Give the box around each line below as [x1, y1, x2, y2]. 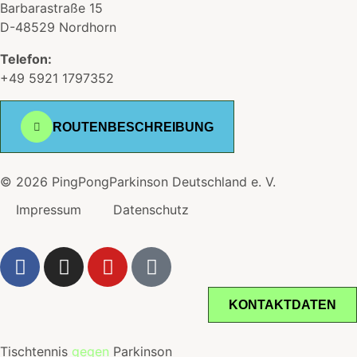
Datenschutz [113, 202, 189, 218]
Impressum [16, 202, 81, 218]
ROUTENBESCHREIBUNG [53, 120, 214, 134]
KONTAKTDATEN [229, 298, 336, 312]
